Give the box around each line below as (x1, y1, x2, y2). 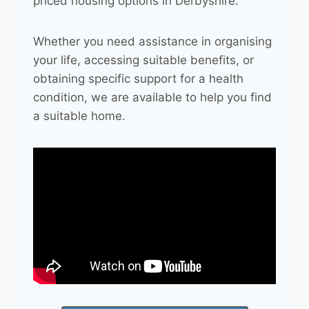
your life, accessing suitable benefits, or (33, 53, 254, 67)
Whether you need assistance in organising (33, 34, 272, 48)
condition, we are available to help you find (33, 90, 272, 104)
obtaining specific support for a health (33, 72, 243, 86)
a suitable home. (33, 109, 126, 123)
